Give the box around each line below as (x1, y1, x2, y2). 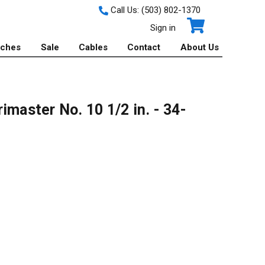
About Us (180, 42, 219, 53)
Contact (127, 42, 161, 53)
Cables (79, 42, 108, 53)
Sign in (150, 22, 176, 33)
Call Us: (108, 5, 141, 15)
